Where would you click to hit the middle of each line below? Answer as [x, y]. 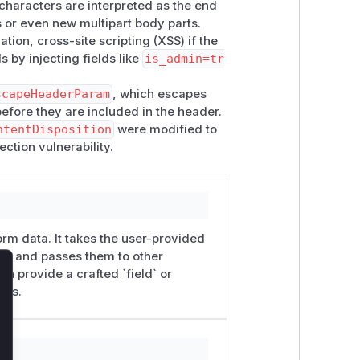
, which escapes [160, 94]
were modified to [165, 129]
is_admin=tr [185, 58]
